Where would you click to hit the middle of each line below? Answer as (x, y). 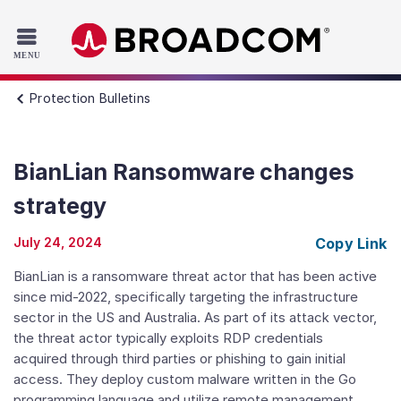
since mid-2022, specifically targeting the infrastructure (186, 297)
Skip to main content (79, 49)
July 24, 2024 (58, 242)
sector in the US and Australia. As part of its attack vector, (195, 317)
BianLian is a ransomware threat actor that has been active (195, 276)
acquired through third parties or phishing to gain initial (179, 358)
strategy (60, 206)
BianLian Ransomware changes (184, 172)
